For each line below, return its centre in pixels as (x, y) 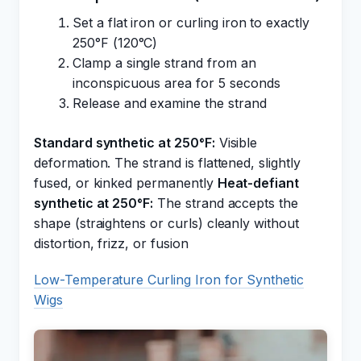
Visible (236, 143)
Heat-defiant (258, 183)
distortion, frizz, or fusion (111, 243)
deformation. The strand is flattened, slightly (167, 163)
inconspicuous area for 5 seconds (176, 83)
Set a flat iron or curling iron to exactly (191, 23)
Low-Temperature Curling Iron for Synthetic (169, 280)
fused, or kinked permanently (126, 183)
